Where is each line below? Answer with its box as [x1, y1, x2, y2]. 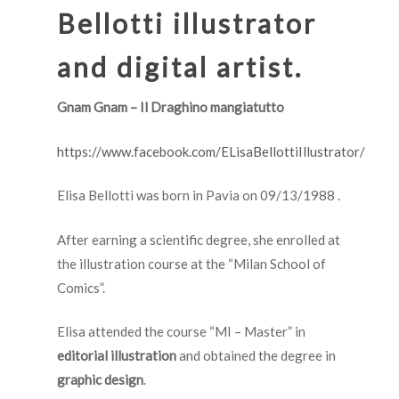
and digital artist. [57, 51, 319, 83]
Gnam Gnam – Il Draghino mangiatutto [57, 99, 287, 115]
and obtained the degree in [176, 347, 336, 363]
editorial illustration [57, 347, 176, 363]
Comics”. [57, 279, 105, 296]
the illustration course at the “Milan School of [57, 255, 326, 272]
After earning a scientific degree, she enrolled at [57, 231, 340, 248]
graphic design [57, 371, 143, 387]
